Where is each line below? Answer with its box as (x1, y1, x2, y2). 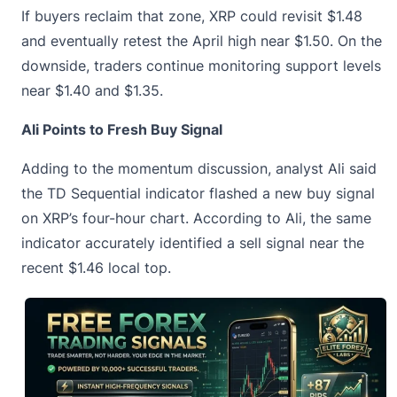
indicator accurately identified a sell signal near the (21, 233, 364, 252)
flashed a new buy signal (205, 183, 375, 202)
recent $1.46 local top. (21, 258, 171, 276)
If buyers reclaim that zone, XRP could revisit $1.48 (21, 6, 362, 25)
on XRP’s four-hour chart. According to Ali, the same (21, 208, 371, 227)
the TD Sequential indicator (21, 183, 205, 202)
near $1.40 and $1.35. (21, 81, 163, 99)
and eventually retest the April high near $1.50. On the (21, 31, 382, 50)
